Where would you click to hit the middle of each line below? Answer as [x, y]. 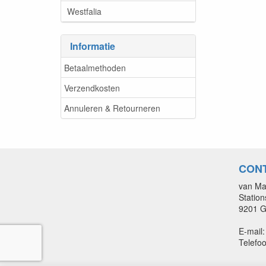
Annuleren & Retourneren [112, 108]
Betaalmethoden [95, 67]
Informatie [93, 46]
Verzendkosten [92, 88]
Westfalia [84, 11]
